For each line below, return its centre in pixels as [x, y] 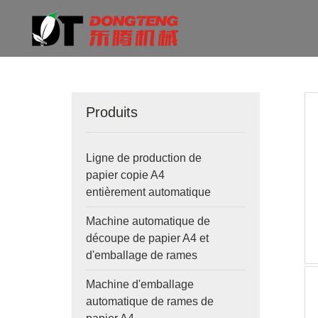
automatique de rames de [149, 301]
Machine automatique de [148, 221]
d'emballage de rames [141, 255]
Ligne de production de [143, 158]
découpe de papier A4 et [147, 238]
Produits [111, 112]
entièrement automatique [148, 192]
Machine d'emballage [139, 284]
